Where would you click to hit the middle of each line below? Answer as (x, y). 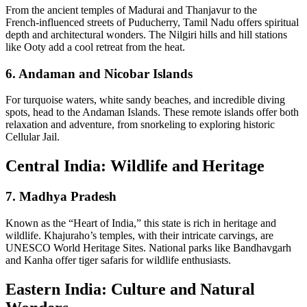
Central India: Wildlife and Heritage (135, 166)
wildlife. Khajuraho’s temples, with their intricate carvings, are (139, 235)
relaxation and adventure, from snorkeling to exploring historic (140, 125)
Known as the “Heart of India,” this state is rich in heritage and (141, 223)
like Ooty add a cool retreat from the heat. (95, 47)
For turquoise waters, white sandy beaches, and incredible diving (145, 100)
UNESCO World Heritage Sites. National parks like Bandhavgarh (148, 247)
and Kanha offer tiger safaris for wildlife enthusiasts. (118, 260)
